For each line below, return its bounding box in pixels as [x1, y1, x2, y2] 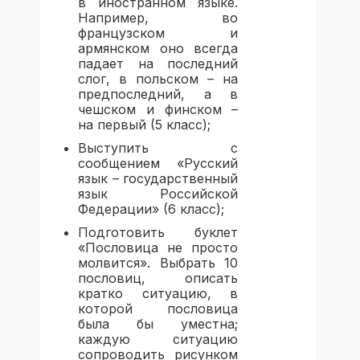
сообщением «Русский [78, 155, 239, 172]
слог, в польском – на [78, 71, 239, 88]
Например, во [78, 10, 239, 27]
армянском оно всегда [78, 40, 239, 57]
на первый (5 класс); [78, 117, 211, 133]
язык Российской [78, 186, 239, 202]
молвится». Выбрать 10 [78, 255, 239, 272]
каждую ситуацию [78, 331, 239, 348]
